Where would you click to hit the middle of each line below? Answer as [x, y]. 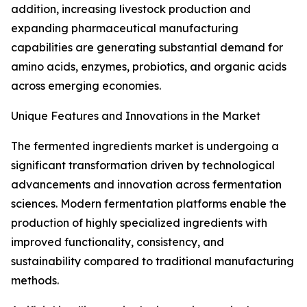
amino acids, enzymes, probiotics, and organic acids [149, 67]
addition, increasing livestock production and [131, 9]
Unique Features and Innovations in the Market [136, 116]
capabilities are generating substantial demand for [147, 48]
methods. [35, 281]
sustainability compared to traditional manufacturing [152, 261]
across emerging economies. [86, 86]
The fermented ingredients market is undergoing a [145, 146]
